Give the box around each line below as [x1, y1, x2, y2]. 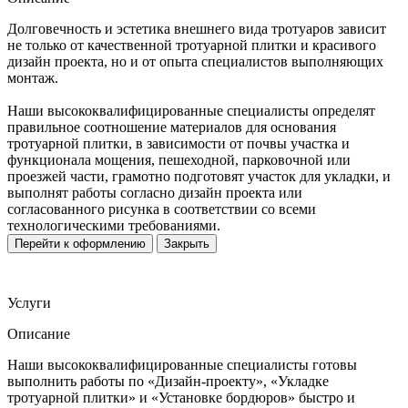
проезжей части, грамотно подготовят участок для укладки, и [7, 168, 391, 184]
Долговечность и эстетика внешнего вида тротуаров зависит [7, 20, 386, 36]
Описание [7, 325, 70, 342]
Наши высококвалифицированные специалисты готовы [7, 356, 357, 372]
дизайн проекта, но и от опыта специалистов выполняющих [7, 53, 383, 69]
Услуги [7, 294, 51, 311]
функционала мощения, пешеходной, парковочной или [7, 151, 351, 168]
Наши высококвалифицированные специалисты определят [7, 102, 375, 118]
